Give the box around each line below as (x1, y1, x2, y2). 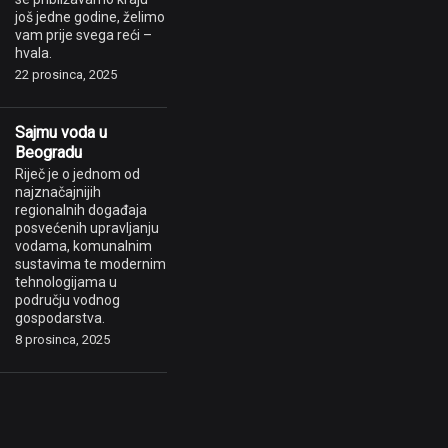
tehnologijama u (15, 274, 117, 290)
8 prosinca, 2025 (15, 332, 110, 347)
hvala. (15, 45, 52, 61)
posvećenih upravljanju (15, 220, 159, 236)
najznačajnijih (15, 184, 101, 200)
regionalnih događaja (15, 202, 147, 218)
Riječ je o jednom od (15, 166, 140, 182)
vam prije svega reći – (15, 27, 152, 43)
